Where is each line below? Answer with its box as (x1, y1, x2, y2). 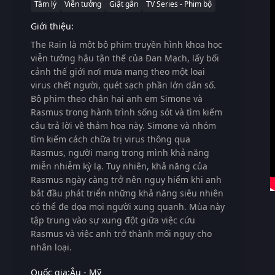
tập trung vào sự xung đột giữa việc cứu (31, 214, 195, 226)
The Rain (31, 38, 67, 50)
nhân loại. (31, 241, 72, 253)
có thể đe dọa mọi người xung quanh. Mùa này (31, 200, 225, 212)
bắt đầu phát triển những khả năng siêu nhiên (31, 187, 223, 199)
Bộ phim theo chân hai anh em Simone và (31, 92, 203, 104)
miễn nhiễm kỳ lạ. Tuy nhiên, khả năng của (31, 160, 207, 172)
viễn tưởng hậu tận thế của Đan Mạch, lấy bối (31, 52, 219, 64)
